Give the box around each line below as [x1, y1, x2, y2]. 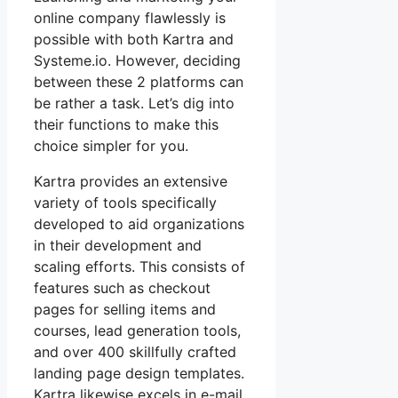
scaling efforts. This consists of [34, 257, 245, 275]
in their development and [34, 235, 202, 254]
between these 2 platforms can [34, 72, 243, 91]
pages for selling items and [34, 299, 216, 318]
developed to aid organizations [34, 214, 244, 233]
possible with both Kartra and [34, 29, 234, 48]
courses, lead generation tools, [34, 321, 241, 339]
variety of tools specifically [34, 193, 217, 211]
